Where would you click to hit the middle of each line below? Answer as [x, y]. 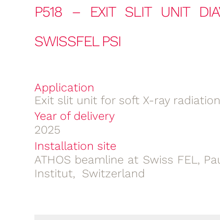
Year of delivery [75, 116]
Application [64, 87]
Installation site [75, 146]
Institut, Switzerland [90, 173]
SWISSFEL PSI [78, 41]
